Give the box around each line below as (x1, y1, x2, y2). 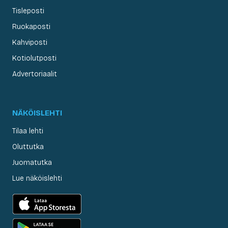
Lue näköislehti (12, 174, 62, 183)
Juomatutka (12, 158, 52, 167)
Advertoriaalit (12, 70, 57, 79)
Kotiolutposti (12, 54, 56, 63)
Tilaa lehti (12, 127, 43, 136)
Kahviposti (12, 38, 47, 47)
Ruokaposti (12, 22, 50, 32)
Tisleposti (12, 7, 44, 16)
